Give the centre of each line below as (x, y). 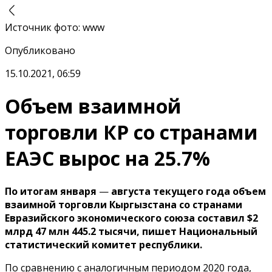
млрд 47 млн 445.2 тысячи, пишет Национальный (131, 231)
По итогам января (51, 191)
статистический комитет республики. (104, 244)
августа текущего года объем (189, 191)
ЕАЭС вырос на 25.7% (107, 158)
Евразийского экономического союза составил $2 (131, 218)
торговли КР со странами (131, 132)
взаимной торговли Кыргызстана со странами (124, 204)
